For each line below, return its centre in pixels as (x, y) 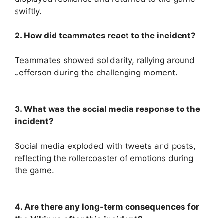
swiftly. (28, 11)
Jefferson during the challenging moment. (96, 72)
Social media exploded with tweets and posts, (105, 146)
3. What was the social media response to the (107, 109)
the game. (34, 170)
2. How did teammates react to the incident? (105, 36)
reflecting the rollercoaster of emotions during (104, 158)
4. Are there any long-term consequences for (107, 207)
